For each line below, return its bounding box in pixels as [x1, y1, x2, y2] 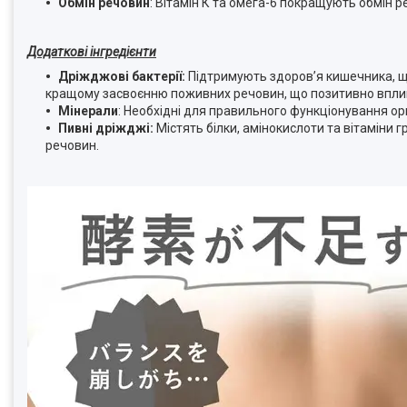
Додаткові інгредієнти [27, 44, 156, 59]
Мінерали [58, 103, 118, 118]
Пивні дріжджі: [58, 120, 154, 135]
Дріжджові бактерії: [58, 68, 188, 84]
